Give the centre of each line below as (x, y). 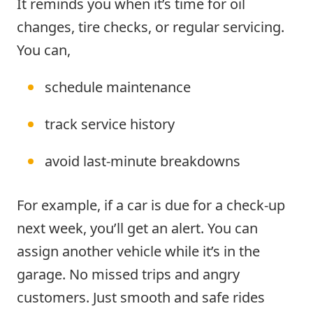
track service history (110, 124)
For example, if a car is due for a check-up (151, 205)
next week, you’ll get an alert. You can (137, 228)
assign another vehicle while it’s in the (138, 251)
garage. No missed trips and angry (128, 274)
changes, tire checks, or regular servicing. (151, 27)
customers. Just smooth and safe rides (141, 297)
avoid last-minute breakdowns (143, 161)
